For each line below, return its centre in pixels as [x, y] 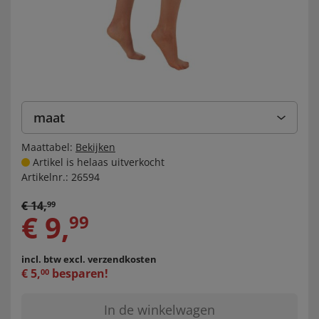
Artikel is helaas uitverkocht [97, 162]
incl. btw [42, 260]
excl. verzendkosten [110, 260]
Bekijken [95, 147]
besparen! [79, 274]
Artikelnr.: [45, 177]
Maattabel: [47, 147]
